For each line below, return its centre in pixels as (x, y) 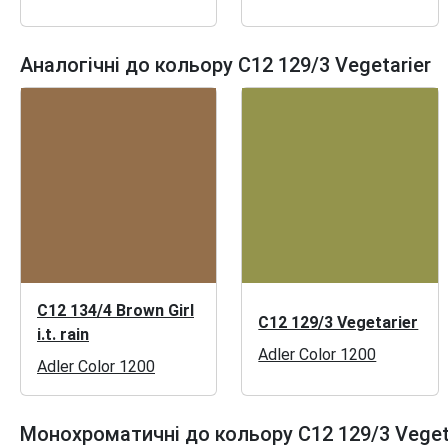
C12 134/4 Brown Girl (115, 311)
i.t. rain (63, 335)
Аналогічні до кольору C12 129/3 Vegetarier (225, 64)
